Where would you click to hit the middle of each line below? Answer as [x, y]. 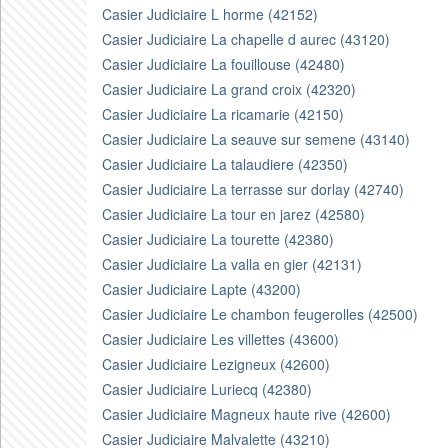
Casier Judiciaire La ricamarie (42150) [223, 114]
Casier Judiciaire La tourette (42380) [218, 239]
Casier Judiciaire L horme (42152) [210, 14]
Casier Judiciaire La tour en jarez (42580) [233, 214]
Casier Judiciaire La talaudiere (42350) [225, 164]
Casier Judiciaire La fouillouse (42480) [223, 64]
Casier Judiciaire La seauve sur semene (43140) [256, 139]
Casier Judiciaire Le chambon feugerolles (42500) [260, 314]
